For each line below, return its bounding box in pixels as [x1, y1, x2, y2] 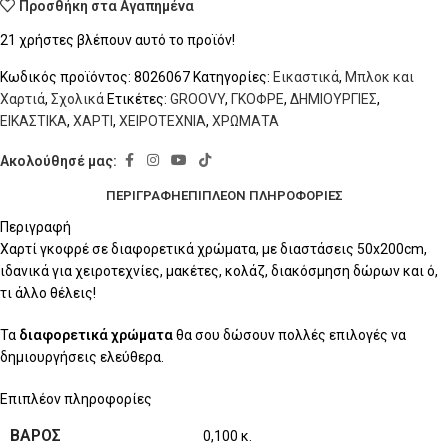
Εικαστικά [273, 69, 339, 86]
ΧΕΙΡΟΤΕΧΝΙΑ [119, 113, 206, 130]
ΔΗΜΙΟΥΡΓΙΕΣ [290, 91, 377, 108]
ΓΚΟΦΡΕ [231, 91, 284, 108]
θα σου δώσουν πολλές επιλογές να [173, 327, 406, 344]
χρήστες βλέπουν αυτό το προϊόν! [19, 32, 235, 49]
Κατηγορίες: [193, 69, 270, 86]
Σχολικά [51, 91, 104, 108]
